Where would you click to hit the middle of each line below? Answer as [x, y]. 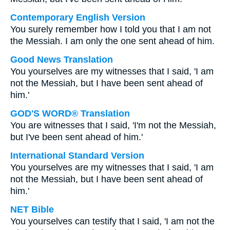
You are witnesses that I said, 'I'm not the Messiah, [113, 125]
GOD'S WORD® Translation [70, 113]
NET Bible [32, 209]
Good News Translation [62, 60]
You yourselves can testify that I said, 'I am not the [112, 221]
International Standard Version [77, 156]
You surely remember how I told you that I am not [111, 29]
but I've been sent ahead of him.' [76, 137]
